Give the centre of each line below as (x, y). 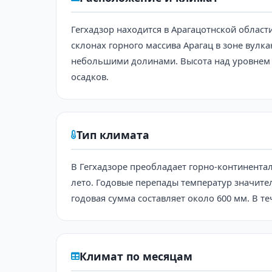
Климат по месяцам (136, 256)
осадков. (90, 76)
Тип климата (113, 134)
